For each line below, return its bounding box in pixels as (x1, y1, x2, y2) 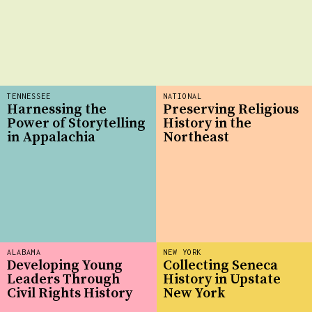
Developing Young (7, 257, 123, 275)
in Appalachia (7, 129, 95, 147)
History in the (163, 115, 251, 133)
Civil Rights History (7, 285, 132, 303)
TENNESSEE (7, 91, 51, 100)
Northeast (163, 129, 229, 147)
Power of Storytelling (7, 115, 146, 133)
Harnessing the (7, 101, 107, 119)
